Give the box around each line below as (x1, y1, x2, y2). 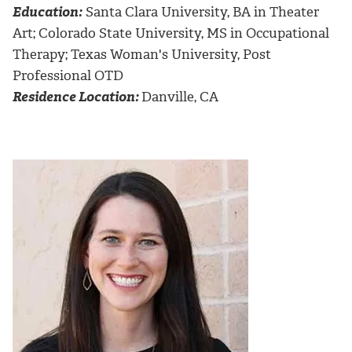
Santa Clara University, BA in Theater (82, 3, 319, 21)
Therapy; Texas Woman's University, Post (13, 46, 271, 64)
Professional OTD (13, 67, 123, 85)
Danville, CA (141, 88, 218, 106)
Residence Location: (13, 88, 139, 106)
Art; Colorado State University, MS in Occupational (13, 24, 329, 42)
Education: (13, 3, 82, 21)
